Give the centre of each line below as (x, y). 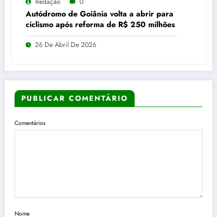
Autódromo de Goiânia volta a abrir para (100, 14)
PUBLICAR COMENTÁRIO (75, 99)
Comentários (30, 123)
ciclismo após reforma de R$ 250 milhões (100, 25)
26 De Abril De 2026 (66, 45)
